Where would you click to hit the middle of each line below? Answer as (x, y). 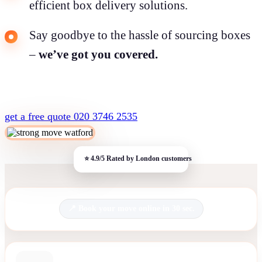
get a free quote (39, 116)
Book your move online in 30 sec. (136, 209)
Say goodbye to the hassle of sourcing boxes (140, 35)
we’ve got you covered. (98, 54)
